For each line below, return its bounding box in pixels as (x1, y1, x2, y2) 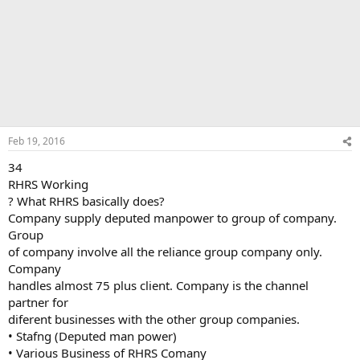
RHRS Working (8, 176, 88, 192)
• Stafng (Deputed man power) (8, 328, 177, 344)
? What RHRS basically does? (8, 193, 165, 209)
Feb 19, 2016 (8, 134, 65, 148)
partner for (8, 294, 68, 310)
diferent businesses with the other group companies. (8, 311, 300, 327)
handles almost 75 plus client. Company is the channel (8, 277, 309, 293)
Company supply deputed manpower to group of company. (8, 210, 337, 226)
